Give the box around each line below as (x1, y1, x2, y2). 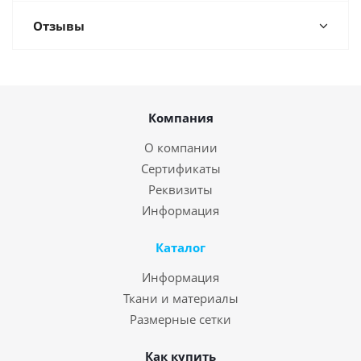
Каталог (156, 239, 205, 256)
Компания (147, 110, 214, 127)
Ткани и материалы (122, 290, 239, 307)
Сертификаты (140, 160, 221, 177)
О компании (143, 139, 218, 156)
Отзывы (33, 18, 85, 35)
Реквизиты (148, 181, 213, 198)
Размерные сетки (130, 311, 231, 328)
